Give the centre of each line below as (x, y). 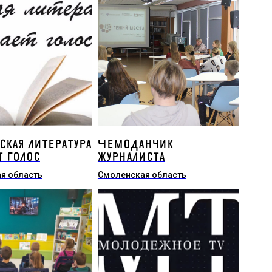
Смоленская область (142, 175)
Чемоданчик (135, 144)
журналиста (131, 157)
